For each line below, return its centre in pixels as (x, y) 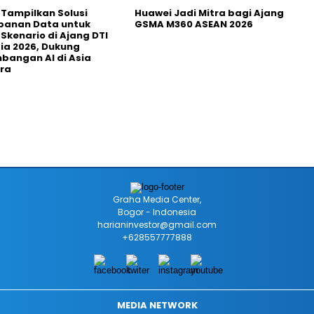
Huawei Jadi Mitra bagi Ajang (209, 13)
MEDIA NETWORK (157, 305)
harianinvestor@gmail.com (157, 224)
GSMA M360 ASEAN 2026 (194, 24)
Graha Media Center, (157, 199)
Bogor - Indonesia (157, 212)
